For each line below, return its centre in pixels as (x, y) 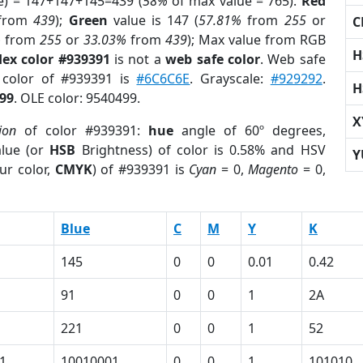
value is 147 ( (153, 20)
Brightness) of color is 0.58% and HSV (201, 150)
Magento (273, 169)
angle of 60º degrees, (249, 130)
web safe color (213, 59)
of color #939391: (82, 130)
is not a (138, 59)
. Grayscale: (230, 79)
